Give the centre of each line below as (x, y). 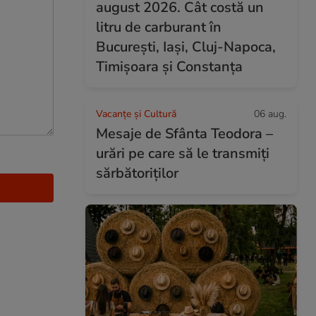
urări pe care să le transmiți (183, 153)
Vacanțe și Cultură (136, 114)
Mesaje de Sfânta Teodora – (184, 134)
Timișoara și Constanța (169, 67)
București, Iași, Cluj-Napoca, (186, 47)
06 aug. (270, 114)
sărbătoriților (137, 173)
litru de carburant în (159, 27)
